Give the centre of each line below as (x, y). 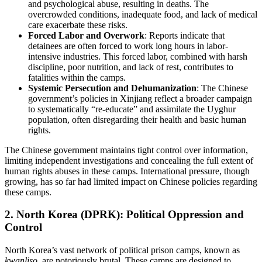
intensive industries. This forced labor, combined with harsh (138, 56)
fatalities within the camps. (77, 77)
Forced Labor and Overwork (86, 35)
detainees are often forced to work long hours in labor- (128, 46)
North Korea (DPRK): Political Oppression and (130, 215)
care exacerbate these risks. (78, 25)
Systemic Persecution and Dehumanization (112, 88)
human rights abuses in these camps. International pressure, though (127, 171)
